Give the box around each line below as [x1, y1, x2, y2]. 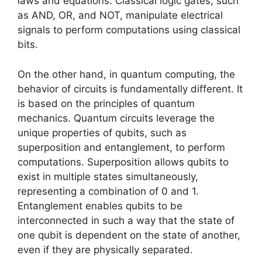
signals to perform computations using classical [18, 24, 240, 36]
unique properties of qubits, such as [18, 126, 187, 139]
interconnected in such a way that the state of [18, 214, 235, 226]
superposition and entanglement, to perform [18, 141, 225, 153]
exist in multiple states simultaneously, [18, 170, 198, 182]
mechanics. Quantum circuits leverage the [18, 112, 215, 124]
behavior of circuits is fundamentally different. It [18, 82, 243, 95]
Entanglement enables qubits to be [18, 199, 182, 212]
